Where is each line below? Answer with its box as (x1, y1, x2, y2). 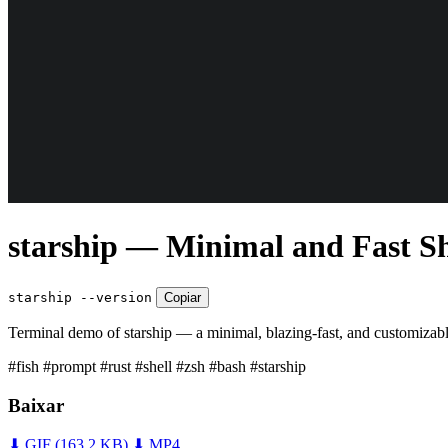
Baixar (8, 394, 64, 416)
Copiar (164, 289, 201, 305)
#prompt (43, 357, 100, 375)
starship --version (8, 289, 152, 305)
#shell (135, 357, 176, 375)
